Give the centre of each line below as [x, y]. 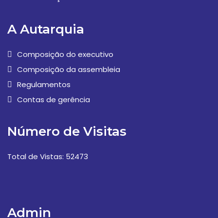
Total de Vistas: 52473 [48, 156]
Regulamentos [44, 84]
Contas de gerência [54, 100]
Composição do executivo [65, 54]
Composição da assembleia [69, 69]
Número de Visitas [67, 131]
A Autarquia [46, 29]
